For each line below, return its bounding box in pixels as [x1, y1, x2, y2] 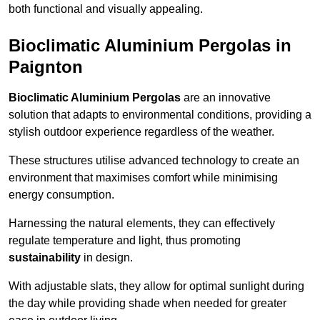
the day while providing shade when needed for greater [9, 297, 286, 310]
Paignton [9, 57, 83, 77]
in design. [81, 251, 133, 264]
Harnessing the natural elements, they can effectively [9, 217, 275, 230]
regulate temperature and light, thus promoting [9, 234, 241, 247]
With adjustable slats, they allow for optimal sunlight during [9, 280, 304, 293]
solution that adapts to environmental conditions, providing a [9, 109, 311, 121]
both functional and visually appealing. [9, 3, 203, 16]
